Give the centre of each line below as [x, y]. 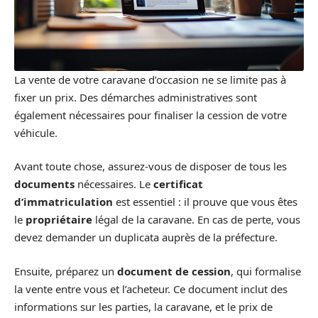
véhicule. [36, 132]
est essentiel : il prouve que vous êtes [205, 202]
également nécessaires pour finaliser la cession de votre [150, 115]
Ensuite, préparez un [66, 271]
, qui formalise [266, 271]
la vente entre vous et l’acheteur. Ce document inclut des [151, 289]
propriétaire [59, 219]
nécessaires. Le [114, 184]
